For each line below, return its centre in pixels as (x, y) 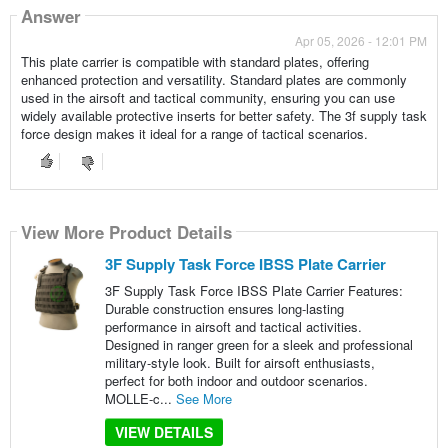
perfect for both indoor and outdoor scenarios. (236, 381)
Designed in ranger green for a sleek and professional (258, 345)
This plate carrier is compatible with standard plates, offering (194, 62)
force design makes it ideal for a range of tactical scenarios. (194, 134)
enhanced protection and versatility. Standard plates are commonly (213, 80)
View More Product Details (126, 231)
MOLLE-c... (140, 399)
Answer (50, 15)
